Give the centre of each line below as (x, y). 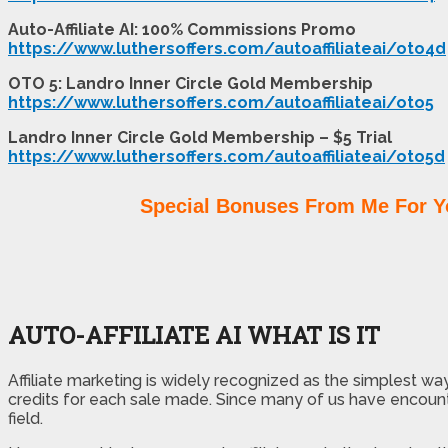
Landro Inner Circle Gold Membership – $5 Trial (200, 137)
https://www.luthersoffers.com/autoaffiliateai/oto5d (226, 156)
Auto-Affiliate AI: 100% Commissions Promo (182, 29)
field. (25, 418)
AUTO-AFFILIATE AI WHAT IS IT (194, 334)
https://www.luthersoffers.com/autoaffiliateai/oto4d (227, 48)
